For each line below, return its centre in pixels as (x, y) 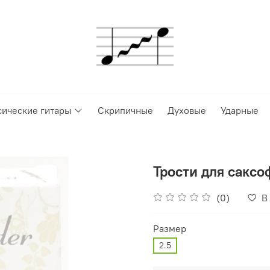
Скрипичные (125, 111)
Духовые (187, 111)
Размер (170, 228)
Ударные (239, 111)
